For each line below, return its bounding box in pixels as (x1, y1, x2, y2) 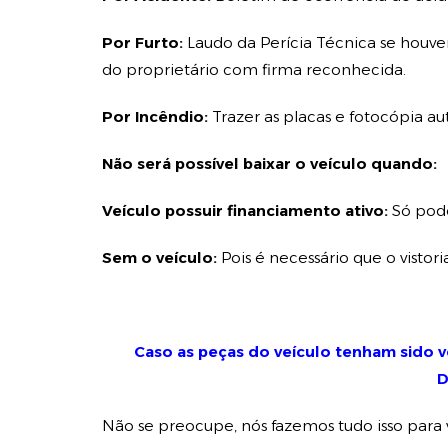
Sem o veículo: (102, 248, 221, 267)
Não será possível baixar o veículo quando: (102, 154, 437, 173)
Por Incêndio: (102, 107, 208, 126)
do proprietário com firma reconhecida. (102, 60, 406, 79)
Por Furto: (102, 33, 183, 52)
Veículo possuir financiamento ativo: (102, 201, 392, 220)
